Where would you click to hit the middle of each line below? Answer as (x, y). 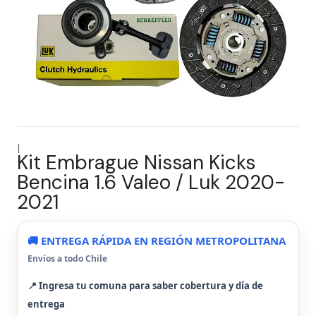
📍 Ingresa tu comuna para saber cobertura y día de (145, 286)
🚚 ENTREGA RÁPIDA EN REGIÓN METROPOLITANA (157, 241)
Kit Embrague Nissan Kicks (136, 163)
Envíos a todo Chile (67, 259)
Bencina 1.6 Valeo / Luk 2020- (151, 182)
